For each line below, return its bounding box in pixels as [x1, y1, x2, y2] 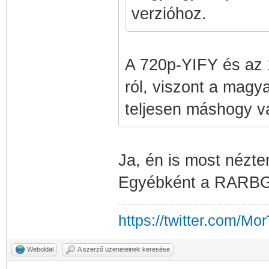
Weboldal [27, 246, 53, 253]
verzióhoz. [131, 5, 207, 23]
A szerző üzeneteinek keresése [77, 246, 170, 253]
